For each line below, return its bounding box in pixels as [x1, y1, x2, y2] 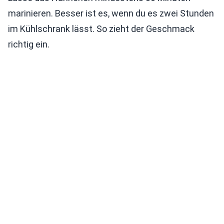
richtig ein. [8, 39, 49, 49]
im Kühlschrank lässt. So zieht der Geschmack [8, 23, 194, 34]
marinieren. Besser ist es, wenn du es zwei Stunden [8, 8, 214, 18]
